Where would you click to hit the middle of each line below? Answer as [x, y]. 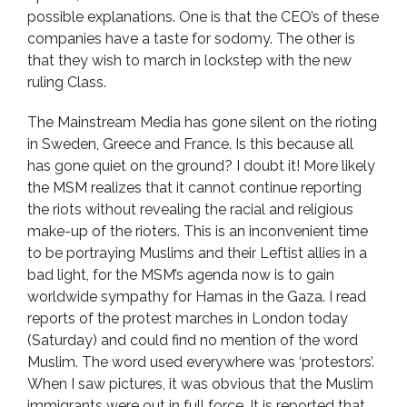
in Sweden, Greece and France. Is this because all [190, 144]
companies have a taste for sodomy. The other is [191, 39]
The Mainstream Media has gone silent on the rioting [202, 122]
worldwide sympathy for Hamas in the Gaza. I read [197, 297]
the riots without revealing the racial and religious [190, 209]
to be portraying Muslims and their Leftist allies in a [197, 253]
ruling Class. [67, 82]
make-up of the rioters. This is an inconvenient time [198, 231]
